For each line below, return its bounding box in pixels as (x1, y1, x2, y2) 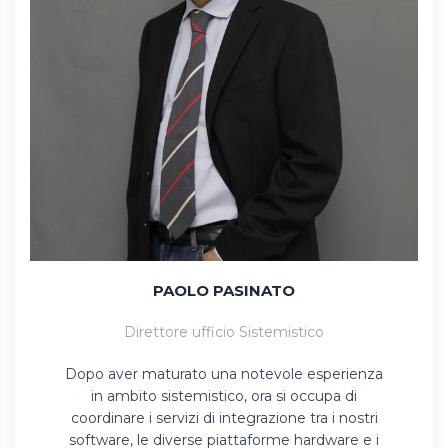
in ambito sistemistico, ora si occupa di (91, 387, 357, 406)
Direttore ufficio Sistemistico (124, 323, 324, 342)
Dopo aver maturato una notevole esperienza (65, 365, 383, 384)
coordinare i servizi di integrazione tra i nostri (70, 409, 378, 428)
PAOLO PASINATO (153, 281, 295, 301)
